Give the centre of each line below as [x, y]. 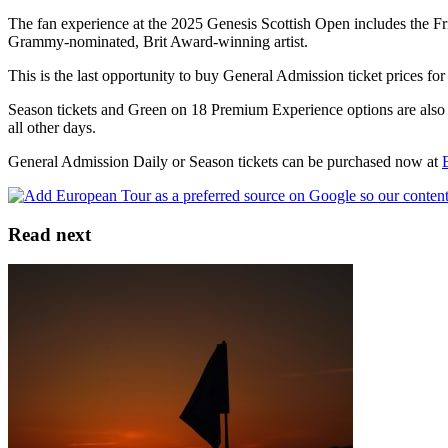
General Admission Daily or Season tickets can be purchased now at [225, 161]
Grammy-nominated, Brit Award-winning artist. [158, 41]
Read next [49, 234]
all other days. [52, 127]
